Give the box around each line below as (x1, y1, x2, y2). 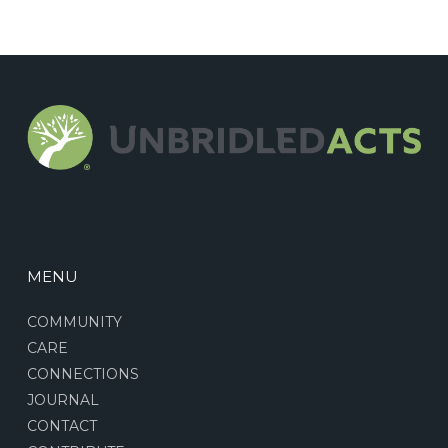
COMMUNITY (26, 313, 122, 331)
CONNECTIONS (26, 365, 139, 383)
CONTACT (26, 417, 97, 435)
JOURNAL (26, 391, 99, 409)
